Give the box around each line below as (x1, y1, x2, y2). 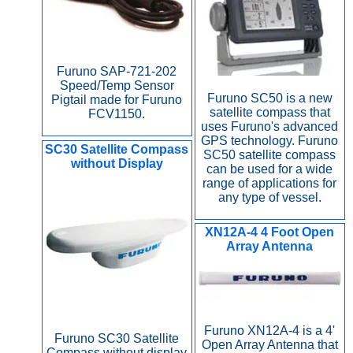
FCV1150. (88, 107, 146, 121)
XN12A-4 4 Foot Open (205, 225, 335, 239)
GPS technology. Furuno (201, 134, 339, 147)
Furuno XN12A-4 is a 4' (204, 324, 336, 338)
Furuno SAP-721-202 (57, 65, 177, 79)
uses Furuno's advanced (201, 120, 339, 133)
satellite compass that (209, 106, 330, 119)
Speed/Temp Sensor (59, 79, 174, 93)
